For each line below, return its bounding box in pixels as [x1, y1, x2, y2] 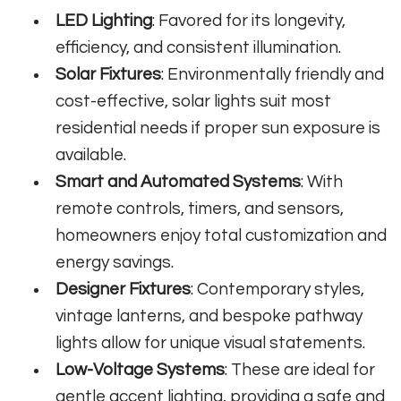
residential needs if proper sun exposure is [55, 119, 381, 138]
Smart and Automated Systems [55, 173, 302, 192]
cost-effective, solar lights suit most [55, 92, 332, 111]
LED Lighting [55, 12, 153, 30]
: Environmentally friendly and [161, 65, 385, 84]
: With [301, 173, 344, 192]
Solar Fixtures [55, 65, 162, 84]
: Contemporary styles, [191, 280, 365, 299]
